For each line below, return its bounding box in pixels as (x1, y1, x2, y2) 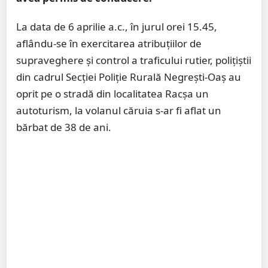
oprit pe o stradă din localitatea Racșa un (16, 86, 209, 100)
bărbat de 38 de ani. (16, 120, 111, 134)
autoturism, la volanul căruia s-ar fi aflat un (16, 103, 221, 117)
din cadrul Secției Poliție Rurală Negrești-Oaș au (16, 69, 241, 84)
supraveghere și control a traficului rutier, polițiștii (16, 53, 251, 67)
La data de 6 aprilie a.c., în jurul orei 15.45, (16, 19, 217, 33)
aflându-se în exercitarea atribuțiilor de (16, 36, 202, 50)
